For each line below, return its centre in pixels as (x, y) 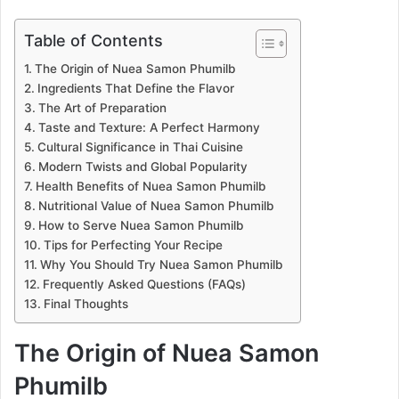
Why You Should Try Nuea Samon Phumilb (161, 265)
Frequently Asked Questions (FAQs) (144, 285)
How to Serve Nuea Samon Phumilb (140, 226)
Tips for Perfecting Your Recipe (133, 245)
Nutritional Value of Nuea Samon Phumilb (155, 206)
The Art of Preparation (102, 108)
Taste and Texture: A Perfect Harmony (149, 128)
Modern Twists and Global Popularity (142, 167)
